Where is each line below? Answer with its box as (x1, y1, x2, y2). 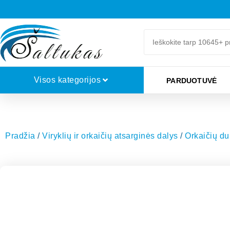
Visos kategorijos (33, 75, 101, 84)
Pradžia (5, 131, 35, 140)
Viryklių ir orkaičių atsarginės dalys (42, 131, 178, 140)
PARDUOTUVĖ (166, 76, 217, 85)
